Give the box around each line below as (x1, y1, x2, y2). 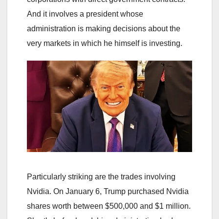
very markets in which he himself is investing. (27, 39, 182, 48)
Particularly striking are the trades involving (27, 172, 175, 181)
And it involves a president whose (27, 10, 143, 19)
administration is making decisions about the (27, 24, 180, 33)
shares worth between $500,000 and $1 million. (27, 201, 191, 210)
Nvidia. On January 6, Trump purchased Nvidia (27, 187, 189, 196)
